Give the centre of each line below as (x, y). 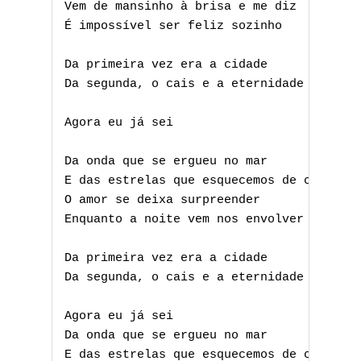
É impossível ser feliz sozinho (173, 27)
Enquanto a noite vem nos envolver (184, 220)
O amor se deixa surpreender (162, 201)
